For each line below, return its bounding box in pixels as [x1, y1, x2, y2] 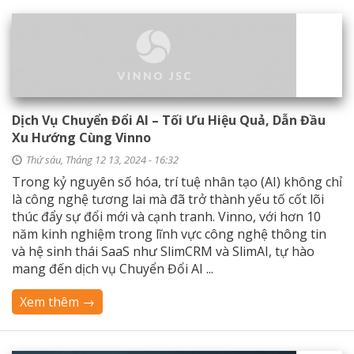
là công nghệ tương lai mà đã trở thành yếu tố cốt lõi [12, 190, 324, 208]
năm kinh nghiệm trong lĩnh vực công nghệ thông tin [12, 225, 326, 243]
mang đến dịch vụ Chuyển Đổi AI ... [12, 260, 213, 277]
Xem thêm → [20, 293, 95, 311]
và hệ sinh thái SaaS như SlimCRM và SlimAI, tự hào [12, 243, 314, 260]
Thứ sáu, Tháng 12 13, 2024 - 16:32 [26, 153, 179, 167]
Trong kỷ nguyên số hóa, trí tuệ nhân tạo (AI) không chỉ [12, 173, 342, 190]
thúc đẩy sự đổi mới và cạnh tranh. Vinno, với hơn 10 [12, 208, 321, 225]
